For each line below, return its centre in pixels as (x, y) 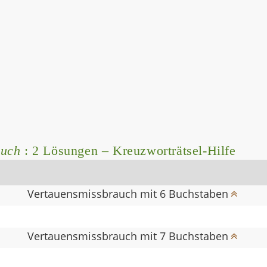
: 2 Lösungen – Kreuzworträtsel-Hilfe (128, 150)
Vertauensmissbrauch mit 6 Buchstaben (128, 193)
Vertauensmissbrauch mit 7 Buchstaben (128, 236)
